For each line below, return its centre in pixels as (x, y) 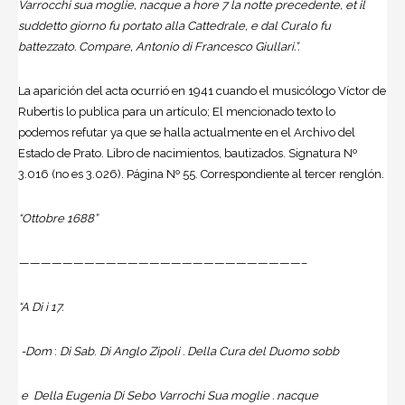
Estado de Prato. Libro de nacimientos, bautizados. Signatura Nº (188, 153)
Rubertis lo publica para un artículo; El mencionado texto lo (177, 111)
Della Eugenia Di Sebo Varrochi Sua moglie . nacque (176, 395)
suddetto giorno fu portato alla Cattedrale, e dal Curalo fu (174, 25)
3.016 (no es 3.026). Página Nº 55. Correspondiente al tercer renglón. (201, 174)
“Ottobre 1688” (58, 218)
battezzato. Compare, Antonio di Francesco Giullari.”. (159, 46)
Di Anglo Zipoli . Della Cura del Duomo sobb (218, 351)
